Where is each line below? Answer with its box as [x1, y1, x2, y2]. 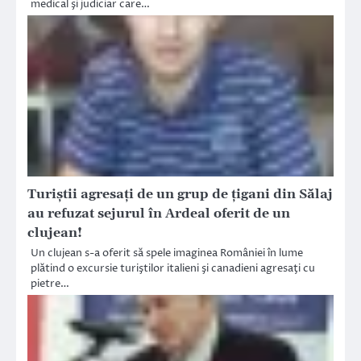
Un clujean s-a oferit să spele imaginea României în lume [31, 245, 303, 260]
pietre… [31, 276, 69, 291]
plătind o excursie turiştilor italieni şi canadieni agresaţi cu [31, 260, 315, 276]
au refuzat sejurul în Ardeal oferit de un [27, 205, 290, 222]
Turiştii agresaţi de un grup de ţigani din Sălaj [27, 185, 333, 202]
